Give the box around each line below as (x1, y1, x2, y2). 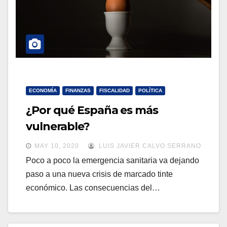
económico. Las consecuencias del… (26, 183, 160, 193)
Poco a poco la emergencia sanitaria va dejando (26, 156, 199, 165)
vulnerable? (26, 120, 90, 134)
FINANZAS (65, 88, 91, 94)
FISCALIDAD (99, 88, 130, 94)
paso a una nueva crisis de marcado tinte (26, 170, 173, 179)
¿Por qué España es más (26, 103, 158, 118)
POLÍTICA (138, 88, 162, 94)
